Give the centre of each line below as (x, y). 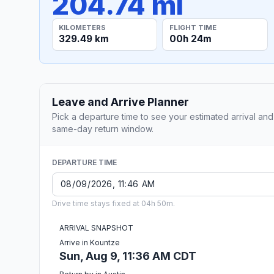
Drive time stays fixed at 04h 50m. (113, 203)
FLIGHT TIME (193, 27)
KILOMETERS (83, 27)
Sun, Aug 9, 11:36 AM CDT (128, 256)
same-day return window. (103, 128)
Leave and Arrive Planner (120, 102)
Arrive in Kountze (90, 242)
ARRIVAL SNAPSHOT (96, 228)
